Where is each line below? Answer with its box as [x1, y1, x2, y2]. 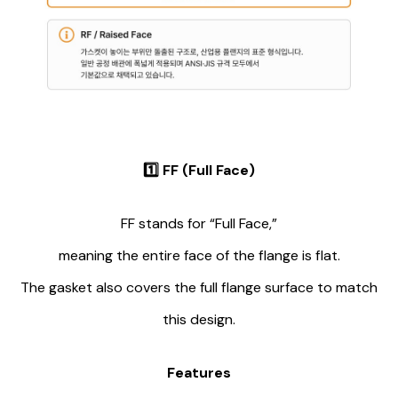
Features [167, 363, 231, 383]
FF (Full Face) [159, 161, 255, 180]
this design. [163, 310, 235, 330]
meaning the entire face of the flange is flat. [58, 246, 340, 266]
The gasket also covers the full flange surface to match [20, 278, 378, 298]
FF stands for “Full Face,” [121, 214, 277, 234]
